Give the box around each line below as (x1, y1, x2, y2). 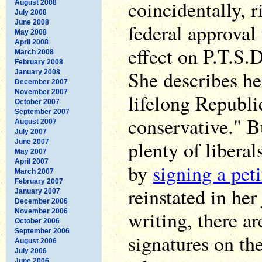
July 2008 (15, 8, 47, 16)
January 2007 (15, 187, 60, 195)
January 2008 (15, 67, 60, 76)
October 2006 (15, 216, 60, 225)
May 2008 (15, 27, 47, 36)
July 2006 (15, 246, 47, 255)
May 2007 (15, 147, 47, 156)
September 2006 (15, 226, 70, 235)
